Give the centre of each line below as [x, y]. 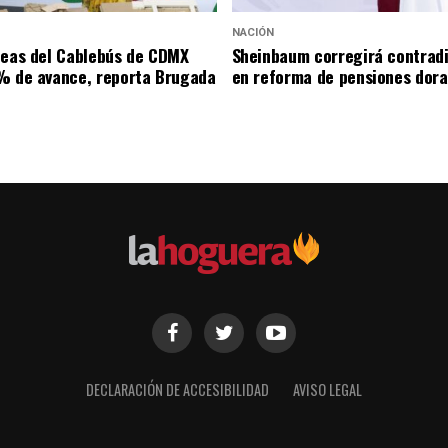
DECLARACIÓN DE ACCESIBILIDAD [177, 390]
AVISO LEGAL [327, 390]
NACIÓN [252, 32]
